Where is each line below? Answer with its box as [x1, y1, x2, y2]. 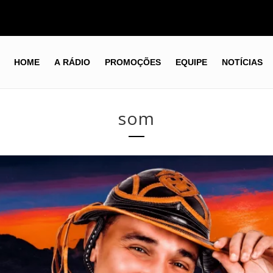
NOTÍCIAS [221, 57, 263, 68]
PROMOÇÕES [104, 57, 161, 68]
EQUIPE [175, 57, 207, 68]
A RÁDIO [54, 57, 90, 68]
